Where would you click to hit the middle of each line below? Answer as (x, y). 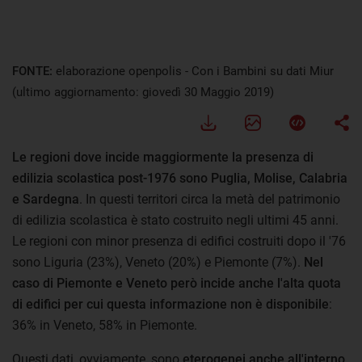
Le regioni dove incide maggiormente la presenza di (163, 157)
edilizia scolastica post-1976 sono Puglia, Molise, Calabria (180, 178)
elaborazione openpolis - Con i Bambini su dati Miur (195, 71)
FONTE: (34, 71)
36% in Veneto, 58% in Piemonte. (105, 325)
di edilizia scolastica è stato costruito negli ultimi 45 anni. (175, 220)
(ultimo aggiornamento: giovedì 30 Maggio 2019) (143, 92)
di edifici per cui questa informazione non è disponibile (170, 304)
